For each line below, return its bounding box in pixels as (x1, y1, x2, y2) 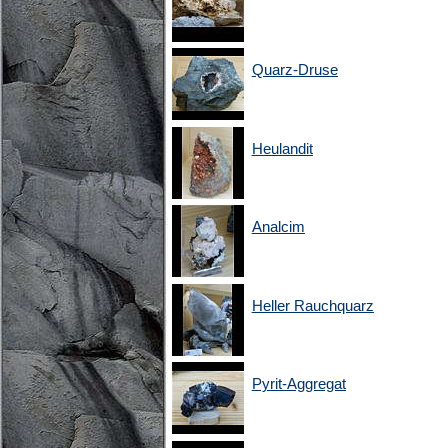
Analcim (251, 218, 305, 236)
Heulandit (251, 139, 313, 157)
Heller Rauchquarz (251, 296, 374, 314)
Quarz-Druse (251, 61, 338, 79)
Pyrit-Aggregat (251, 375, 346, 393)
